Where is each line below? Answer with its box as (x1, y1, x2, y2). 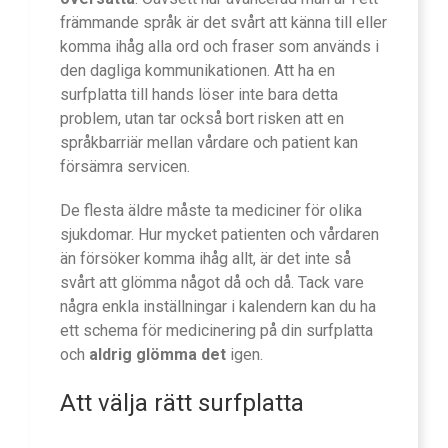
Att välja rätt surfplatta (60, 388, 304, 417)
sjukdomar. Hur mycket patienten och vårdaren (60, 224, 379, 244)
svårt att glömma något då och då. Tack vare (60, 272, 364, 292)
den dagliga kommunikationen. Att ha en (60, 60, 335, 80)
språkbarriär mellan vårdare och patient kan (60, 132, 358, 152)
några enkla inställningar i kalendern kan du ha (60, 296, 376, 316)
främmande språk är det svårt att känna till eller (60, 12, 387, 32)
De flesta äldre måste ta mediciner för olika (60, 200, 362, 220)
